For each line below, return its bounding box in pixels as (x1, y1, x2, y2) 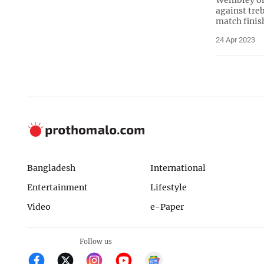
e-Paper (150, 201, 184, 212)
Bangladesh (27, 163, 75, 174)
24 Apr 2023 (215, 35, 255, 44)
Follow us (79, 237, 112, 246)
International (150, 163, 206, 174)
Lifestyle (150, 181, 187, 193)
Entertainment (27, 181, 88, 193)
